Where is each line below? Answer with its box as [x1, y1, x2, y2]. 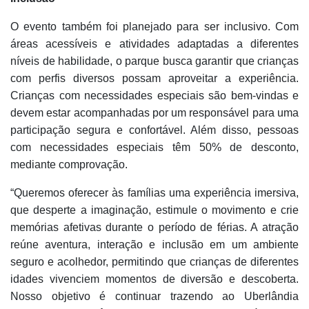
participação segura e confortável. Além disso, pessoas [10, 124, 299, 136]
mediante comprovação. [10, 159, 128, 170]
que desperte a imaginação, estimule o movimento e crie [10, 204, 299, 216]
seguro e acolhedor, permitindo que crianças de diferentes [10, 256, 299, 268]
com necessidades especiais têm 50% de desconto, [10, 141, 299, 153]
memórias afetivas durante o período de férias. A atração [10, 221, 299, 233]
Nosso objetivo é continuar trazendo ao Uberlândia [10, 290, 299, 302]
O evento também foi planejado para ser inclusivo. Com [10, 21, 299, 32]
